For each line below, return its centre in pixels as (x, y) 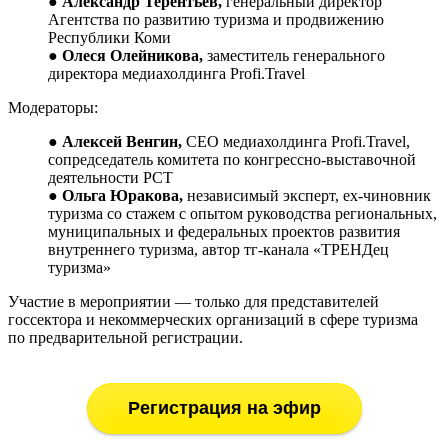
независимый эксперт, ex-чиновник (307, 195)
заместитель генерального (294, 55)
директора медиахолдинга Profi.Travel (176, 73)
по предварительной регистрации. (125, 337)
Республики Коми (109, 37)
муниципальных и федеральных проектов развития (224, 231)
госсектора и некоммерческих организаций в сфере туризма (213, 319)
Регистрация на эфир (224, 407)
